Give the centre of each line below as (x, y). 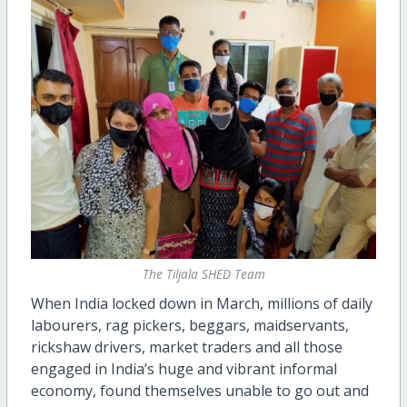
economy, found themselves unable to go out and (199, 390)
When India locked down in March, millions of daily (201, 303)
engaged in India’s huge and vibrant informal (184, 368)
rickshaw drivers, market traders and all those (186, 347)
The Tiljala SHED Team (203, 274)
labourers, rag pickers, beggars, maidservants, (189, 325)
